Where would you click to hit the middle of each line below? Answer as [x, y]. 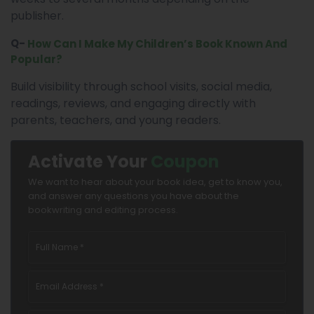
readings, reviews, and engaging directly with [133, 103]
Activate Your [89, 161]
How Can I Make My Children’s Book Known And [157, 43]
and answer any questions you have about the [134, 196]
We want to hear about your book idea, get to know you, [155, 182]
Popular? [36, 59]
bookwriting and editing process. [103, 210]
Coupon [185, 161]
